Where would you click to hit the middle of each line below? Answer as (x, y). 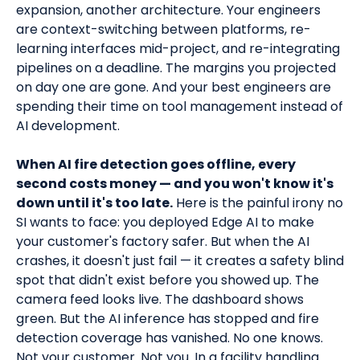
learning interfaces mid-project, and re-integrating (178, 49)
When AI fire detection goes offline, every (156, 165)
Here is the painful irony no (258, 203)
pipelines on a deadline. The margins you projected (176, 68)
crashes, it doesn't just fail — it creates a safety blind (180, 261)
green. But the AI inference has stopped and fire (168, 319)
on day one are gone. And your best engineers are (174, 88)
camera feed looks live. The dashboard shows (160, 300)
